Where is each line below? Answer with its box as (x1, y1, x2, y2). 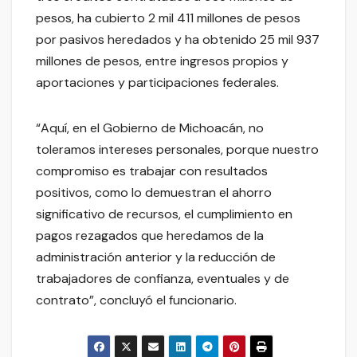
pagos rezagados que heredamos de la (36, 226, 264, 244)
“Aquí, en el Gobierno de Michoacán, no (36, 119, 264, 136)
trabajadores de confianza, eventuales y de (36, 269, 289, 287)
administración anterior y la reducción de (36, 248, 276, 265)
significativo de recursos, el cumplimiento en (36, 205, 292, 222)
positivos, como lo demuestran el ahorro (36, 183, 272, 201)
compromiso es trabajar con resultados (36, 162, 268, 179)
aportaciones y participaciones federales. (36, 73, 279, 91)
